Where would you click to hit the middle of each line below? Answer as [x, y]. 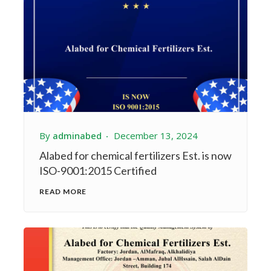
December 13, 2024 [156, 135]
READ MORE [63, 191]
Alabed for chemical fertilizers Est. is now [135, 155]
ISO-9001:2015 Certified [98, 170]
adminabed [77, 135]
